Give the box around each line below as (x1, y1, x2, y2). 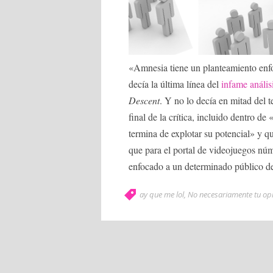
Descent (129, 94, 160, 107)
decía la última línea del (129, 77, 221, 91)
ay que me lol (140, 189, 184, 200)
